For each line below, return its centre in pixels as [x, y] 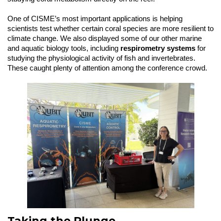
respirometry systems [158, 48]
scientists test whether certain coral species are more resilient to [110, 28]
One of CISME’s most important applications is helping [95, 18]
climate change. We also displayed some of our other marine [105, 38]
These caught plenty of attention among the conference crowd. [107, 68]
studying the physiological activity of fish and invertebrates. [101, 58]
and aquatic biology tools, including [64, 48]
